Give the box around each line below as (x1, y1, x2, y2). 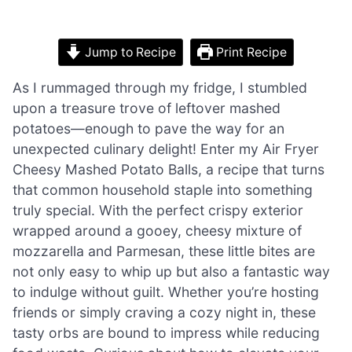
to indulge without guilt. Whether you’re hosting (13, 283, 319, 300)
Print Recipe (213, 44, 288, 60)
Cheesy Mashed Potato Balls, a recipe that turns (13, 160, 324, 178)
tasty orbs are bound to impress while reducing (13, 324, 320, 341)
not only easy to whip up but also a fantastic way (13, 262, 330, 280)
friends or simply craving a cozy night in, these (13, 303, 316, 321)
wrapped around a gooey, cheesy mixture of (13, 222, 302, 239)
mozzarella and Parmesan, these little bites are (13, 242, 315, 259)
